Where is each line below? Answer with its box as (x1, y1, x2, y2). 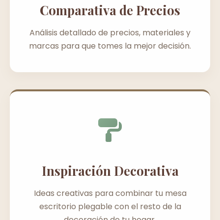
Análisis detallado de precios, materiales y (29, 27, 191, 38)
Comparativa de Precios (40, 1, 180, 18)
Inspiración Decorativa (41, 162, 179, 179)
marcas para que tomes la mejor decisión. (29, 40, 191, 52)
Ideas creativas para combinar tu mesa (33, 187, 187, 199)
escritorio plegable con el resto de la (39, 200, 181, 212)
